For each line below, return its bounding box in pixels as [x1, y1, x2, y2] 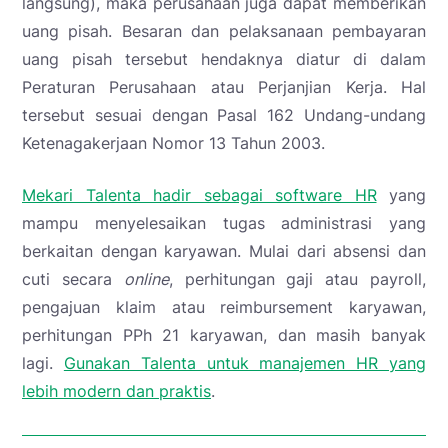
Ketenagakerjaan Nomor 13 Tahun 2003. [22, 133, 325, 154]
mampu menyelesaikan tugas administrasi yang [22, 213, 426, 234]
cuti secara [22, 269, 124, 290]
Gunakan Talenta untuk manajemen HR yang [63, 353, 427, 374]
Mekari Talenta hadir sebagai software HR [22, 185, 377, 206]
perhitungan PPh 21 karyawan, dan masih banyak [22, 325, 426, 346]
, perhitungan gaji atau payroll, [168, 269, 427, 290]
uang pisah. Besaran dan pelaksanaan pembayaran [22, 21, 426, 42]
